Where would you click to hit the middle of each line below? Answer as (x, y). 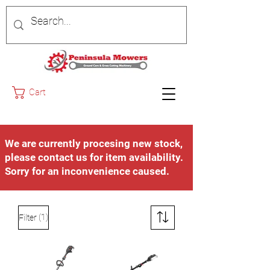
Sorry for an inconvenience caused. (87, 171)
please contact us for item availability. (94, 157)
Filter (28, 217)
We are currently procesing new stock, (94, 143)
